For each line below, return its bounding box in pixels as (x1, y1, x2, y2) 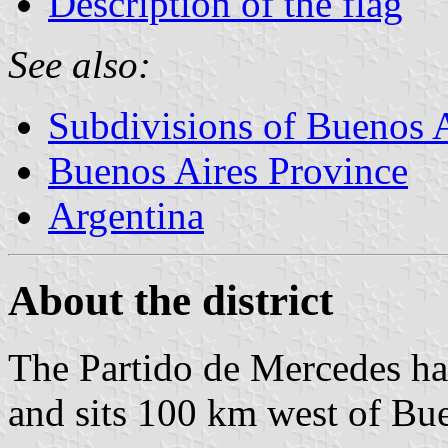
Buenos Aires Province (48, 148, 408, 192)
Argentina (48, 193, 204, 237)
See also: (8, 42, 151, 86)
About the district (8, 276, 333, 324)
